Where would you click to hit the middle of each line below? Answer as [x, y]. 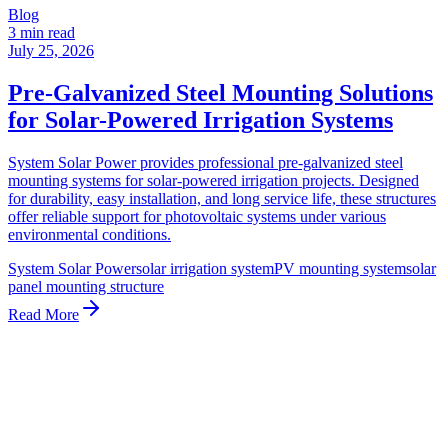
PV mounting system [340, 268]
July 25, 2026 [51, 50]
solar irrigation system [205, 268]
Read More [43, 314]
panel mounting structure [86, 286]
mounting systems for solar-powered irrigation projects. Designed [213, 180]
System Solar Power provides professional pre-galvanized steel [205, 162]
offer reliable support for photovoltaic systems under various [197, 216]
